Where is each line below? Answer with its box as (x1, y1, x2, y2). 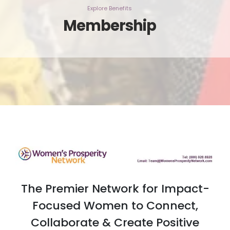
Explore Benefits (87, 4, 132, 13)
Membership (63, 15, 156, 36)
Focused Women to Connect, (32, 198, 198, 214)
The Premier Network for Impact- (21, 181, 209, 197)
